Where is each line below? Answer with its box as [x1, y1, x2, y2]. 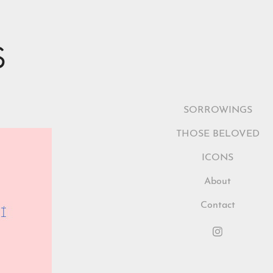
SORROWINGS [183, 101, 252, 115]
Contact [200, 196, 235, 210]
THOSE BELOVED [175, 125, 260, 139]
